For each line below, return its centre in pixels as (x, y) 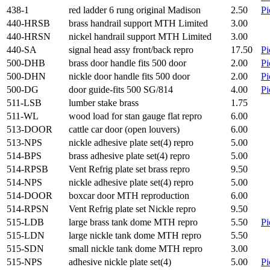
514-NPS (24, 182)
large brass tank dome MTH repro (133, 222)
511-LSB (24, 103)
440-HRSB (28, 23)
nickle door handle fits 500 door (129, 76)
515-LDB (25, 222)
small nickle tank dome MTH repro (136, 249)
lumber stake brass (104, 103)
